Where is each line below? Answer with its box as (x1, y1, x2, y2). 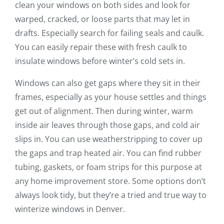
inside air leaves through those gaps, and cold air (15, 119, 200, 131)
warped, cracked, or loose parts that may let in (15, 13, 190, 25)
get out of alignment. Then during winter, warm (15, 105, 193, 117)
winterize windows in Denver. (15, 203, 125, 215)
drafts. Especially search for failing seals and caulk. (15, 27, 204, 39)
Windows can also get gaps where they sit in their (15, 77, 200, 89)
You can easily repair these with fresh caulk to (15, 41, 187, 53)
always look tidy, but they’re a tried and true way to (15, 189, 206, 201)
